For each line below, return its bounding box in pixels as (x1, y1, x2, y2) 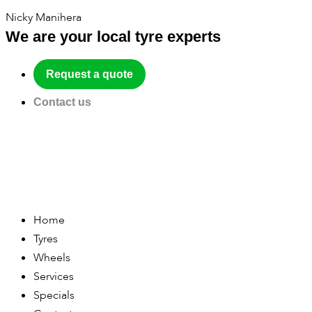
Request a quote (46, 68, 133, 80)
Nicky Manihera (6, 9, 81, 25)
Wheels (33, 250, 70, 266)
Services (33, 269, 74, 285)
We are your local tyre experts (6, 27, 221, 45)
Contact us (33, 96, 91, 109)
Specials (33, 288, 75, 304)
